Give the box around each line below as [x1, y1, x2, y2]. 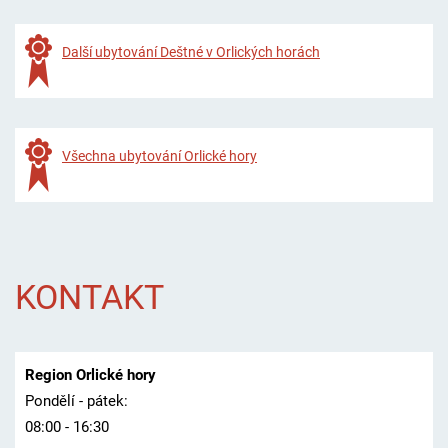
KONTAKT [14, 277, 164, 317]
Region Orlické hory [24, 366, 156, 385]
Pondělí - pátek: [24, 392, 128, 411]
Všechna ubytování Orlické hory [61, 147, 257, 164]
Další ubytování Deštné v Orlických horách [61, 43, 320, 60]
